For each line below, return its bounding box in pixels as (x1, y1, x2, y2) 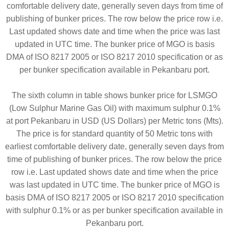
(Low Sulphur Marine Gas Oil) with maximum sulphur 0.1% (9, 103, 220, 112)
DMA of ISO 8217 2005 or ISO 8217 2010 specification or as (6, 52, 223, 61)
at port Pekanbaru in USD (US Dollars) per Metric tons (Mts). (6, 116, 223, 125)
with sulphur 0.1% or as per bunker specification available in (6, 205, 223, 215)
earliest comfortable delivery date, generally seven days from (5, 142, 224, 151)
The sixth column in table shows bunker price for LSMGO (12, 90, 217, 100)
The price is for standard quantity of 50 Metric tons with (16, 129, 213, 138)
